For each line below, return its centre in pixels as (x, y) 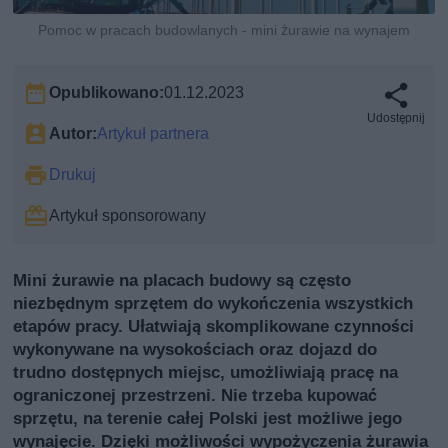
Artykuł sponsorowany (128, 216)
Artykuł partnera (153, 134)
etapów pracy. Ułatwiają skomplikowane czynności (214, 326)
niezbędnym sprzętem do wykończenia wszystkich (213, 303)
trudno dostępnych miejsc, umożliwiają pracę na (206, 372)
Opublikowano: (107, 93)
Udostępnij (395, 118)
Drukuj (73, 175)
